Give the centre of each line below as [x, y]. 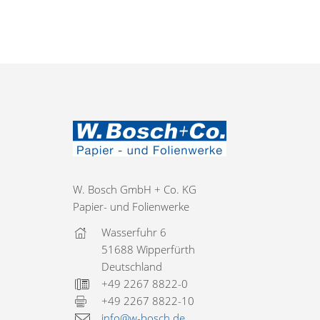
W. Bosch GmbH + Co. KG [135, 189]
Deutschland [132, 267]
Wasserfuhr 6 [134, 232]
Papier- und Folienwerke [131, 206]
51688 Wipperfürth [148, 250]
